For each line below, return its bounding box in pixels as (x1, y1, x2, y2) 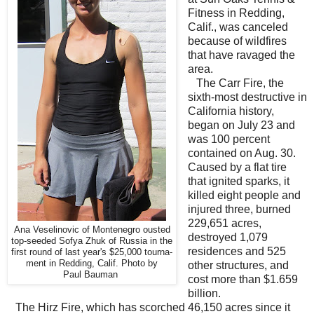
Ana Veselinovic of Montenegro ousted (13, 225, 170, 235)
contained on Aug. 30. (187, 147, 296, 160)
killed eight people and (187, 189, 301, 202)
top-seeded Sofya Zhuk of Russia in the (11, 236, 172, 247)
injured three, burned (187, 203, 291, 216)
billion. (187, 287, 221, 300)
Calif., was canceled (187, 21, 288, 34)
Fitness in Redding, (187, 7, 285, 20)
